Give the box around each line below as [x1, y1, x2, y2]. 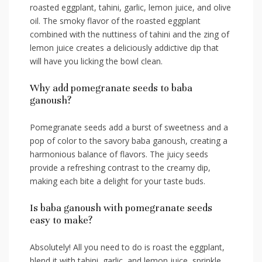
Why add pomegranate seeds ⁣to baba [30, 82, 192, 95]
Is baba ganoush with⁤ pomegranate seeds [30, 202, 212, 215]
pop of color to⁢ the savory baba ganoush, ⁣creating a [30, 135, 227, 147]
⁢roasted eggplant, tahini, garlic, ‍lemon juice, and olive [30, 2, 231, 13]
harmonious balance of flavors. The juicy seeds [30, 149, 208, 160]
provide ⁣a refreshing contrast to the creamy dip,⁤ [30, 162, 211, 174]
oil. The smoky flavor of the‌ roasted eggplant [30, 15, 201, 27]
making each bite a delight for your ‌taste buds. [30, 175, 205, 187]
